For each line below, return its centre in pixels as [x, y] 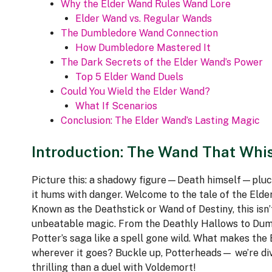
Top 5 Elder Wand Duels [129, 77]
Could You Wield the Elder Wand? [135, 92]
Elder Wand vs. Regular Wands [144, 19]
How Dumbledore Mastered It [143, 48]
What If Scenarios [116, 106]
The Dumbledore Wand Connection [139, 33]
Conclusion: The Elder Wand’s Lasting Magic [160, 121]
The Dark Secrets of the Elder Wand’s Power [162, 63]
